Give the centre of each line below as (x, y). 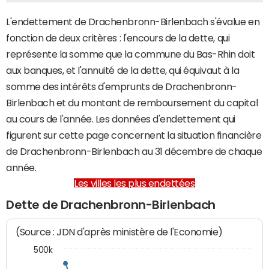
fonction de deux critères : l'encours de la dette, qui (118, 38)
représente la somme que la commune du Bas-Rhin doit (131, 54)
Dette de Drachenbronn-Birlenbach (111, 205)
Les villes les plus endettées (134, 183)
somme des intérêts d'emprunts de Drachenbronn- (122, 86)
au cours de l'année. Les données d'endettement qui (121, 119)
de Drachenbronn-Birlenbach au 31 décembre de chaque (134, 151)
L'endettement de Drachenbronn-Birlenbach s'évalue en (133, 22)
